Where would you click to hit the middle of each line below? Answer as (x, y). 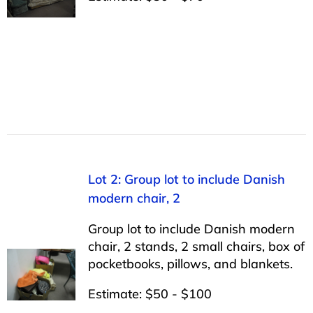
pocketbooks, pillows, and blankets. (190, 263)
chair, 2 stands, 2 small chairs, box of (196, 246)
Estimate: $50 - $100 (150, 293)
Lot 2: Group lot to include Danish (186, 179)
